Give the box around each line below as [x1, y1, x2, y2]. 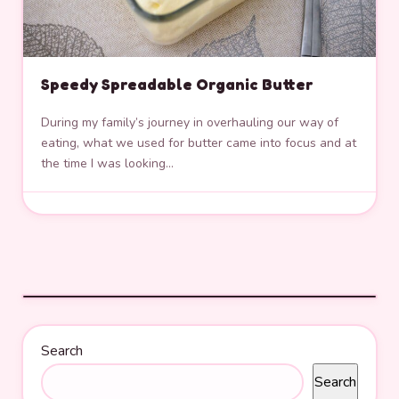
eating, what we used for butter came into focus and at [41, 134, 356, 152]
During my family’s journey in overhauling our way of [41, 114, 338, 132]
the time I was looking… [41, 155, 174, 173]
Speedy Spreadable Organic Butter [41, 75, 313, 94]
